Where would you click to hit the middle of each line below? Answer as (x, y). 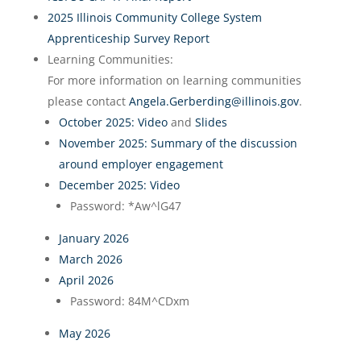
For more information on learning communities (174, 80)
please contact (88, 101)
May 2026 (84, 333)
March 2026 (90, 259)
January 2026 (93, 238)
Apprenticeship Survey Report (128, 38)
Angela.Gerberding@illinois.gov (214, 101)
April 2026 (86, 280)
